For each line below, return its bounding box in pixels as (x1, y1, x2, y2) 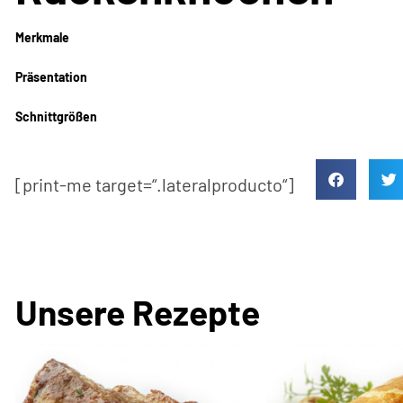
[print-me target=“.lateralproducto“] (14, 174, 298, 196)
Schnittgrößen (14, 109, 97, 125)
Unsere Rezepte (14, 291, 260, 334)
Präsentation (14, 69, 87, 85)
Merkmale (14, 30, 69, 46)
